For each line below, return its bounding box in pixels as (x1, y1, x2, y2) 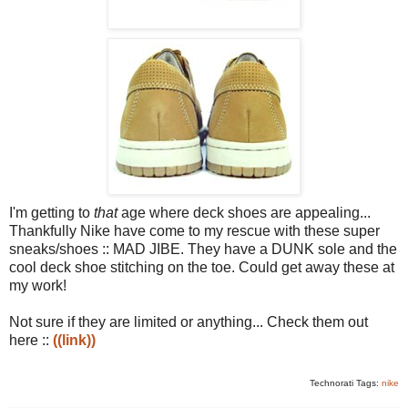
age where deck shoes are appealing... (117, 205, 371, 221)
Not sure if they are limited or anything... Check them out (9, 314, 368, 331)
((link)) (53, 332, 96, 349)
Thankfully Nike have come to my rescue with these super (9, 223, 380, 240)
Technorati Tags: (310, 378, 382, 389)
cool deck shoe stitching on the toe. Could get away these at (9, 260, 394, 276)
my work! (9, 278, 66, 294)
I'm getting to (9, 205, 94, 221)
